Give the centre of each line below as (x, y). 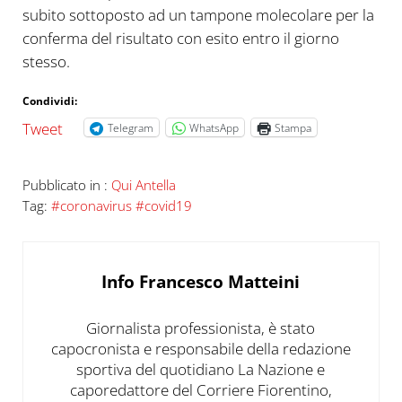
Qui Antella (143, 184)
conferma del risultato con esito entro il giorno (180, 39)
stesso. (46, 62)
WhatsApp (214, 127)
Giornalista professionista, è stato (201, 328)
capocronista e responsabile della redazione (201, 348)
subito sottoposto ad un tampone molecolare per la (198, 15)
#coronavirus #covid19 (121, 205)
